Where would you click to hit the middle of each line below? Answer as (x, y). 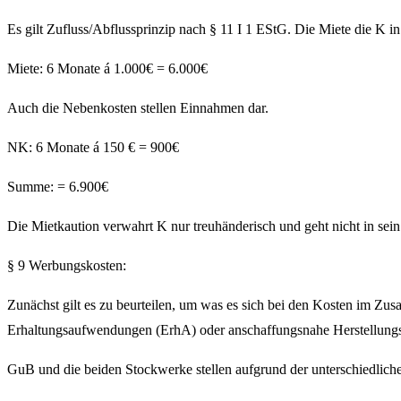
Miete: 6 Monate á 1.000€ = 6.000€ (107, 69)
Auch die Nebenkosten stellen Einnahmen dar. (138, 108)
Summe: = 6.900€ (58, 187)
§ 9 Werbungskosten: (67, 266)
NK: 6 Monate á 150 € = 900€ (93, 148)
